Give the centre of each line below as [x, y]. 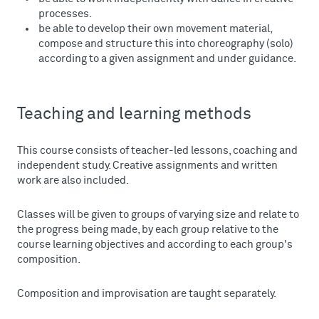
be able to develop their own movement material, [155, 29]
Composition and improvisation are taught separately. [147, 294]
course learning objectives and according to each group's [155, 245]
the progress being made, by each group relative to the [148, 230]
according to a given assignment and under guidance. [167, 59]
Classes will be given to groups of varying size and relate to [158, 215]
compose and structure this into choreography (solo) [166, 44]
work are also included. [73, 181]
